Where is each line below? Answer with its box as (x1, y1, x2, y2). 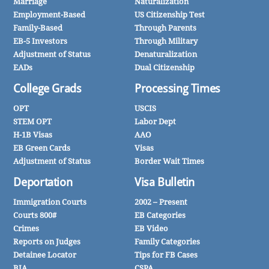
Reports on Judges (13, 237, 81, 246)
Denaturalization (134, 49, 197, 59)
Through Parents (134, 23, 196, 32)
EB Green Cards (13, 143, 71, 153)
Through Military (134, 36, 198, 46)
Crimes (13, 223, 40, 233)
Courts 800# (13, 210, 57, 220)
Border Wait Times (134, 156, 204, 166)
